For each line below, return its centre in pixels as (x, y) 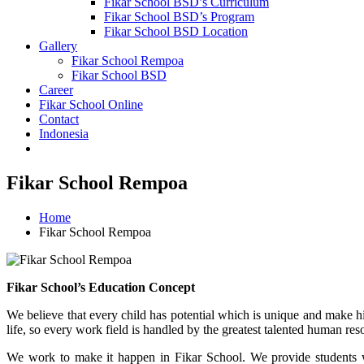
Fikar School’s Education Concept (101, 287)
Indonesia (64, 134)
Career (56, 90)
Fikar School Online (91, 104)
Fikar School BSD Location (176, 31)
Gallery (58, 46)
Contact (59, 119)
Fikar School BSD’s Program (179, 17)
